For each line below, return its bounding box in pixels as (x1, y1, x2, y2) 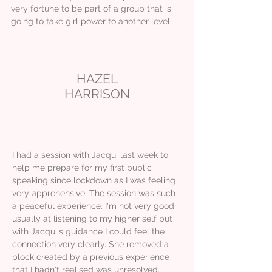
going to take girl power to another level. (11, 16, 172, 26)
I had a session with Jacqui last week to (12, 149, 168, 160)
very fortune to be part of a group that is (11, 3, 171, 13)
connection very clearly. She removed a (12, 239, 169, 249)
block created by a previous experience (12, 251, 169, 262)
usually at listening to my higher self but (12, 213, 172, 223)
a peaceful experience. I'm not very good (12, 200, 174, 211)
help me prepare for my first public (12, 162, 152, 172)
